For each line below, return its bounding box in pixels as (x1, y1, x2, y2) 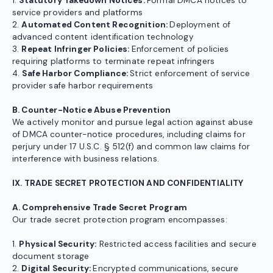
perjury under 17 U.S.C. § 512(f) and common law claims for (12, 141, 250, 152)
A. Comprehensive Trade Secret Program (12, 202, 187, 213)
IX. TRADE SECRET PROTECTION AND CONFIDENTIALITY (12, 178, 244, 189)
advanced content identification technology (12, 32, 194, 43)
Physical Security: (19, 239, 97, 250)
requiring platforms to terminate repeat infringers (12, 56, 215, 67)
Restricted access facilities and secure (96, 239, 257, 250)
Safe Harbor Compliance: (22, 68, 130, 79)
